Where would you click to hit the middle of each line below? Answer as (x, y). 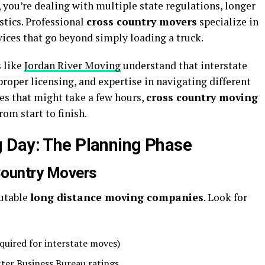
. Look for (225, 198)
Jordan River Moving (72, 66)
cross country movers (142, 22)
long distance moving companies (117, 198)
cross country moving (202, 98)
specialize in (228, 22)
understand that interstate (184, 66)
